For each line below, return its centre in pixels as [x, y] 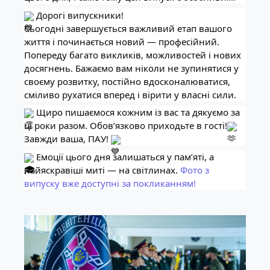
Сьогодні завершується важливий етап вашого [128, 28]
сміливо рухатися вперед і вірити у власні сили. [130, 94]
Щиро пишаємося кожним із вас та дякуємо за [137, 112]
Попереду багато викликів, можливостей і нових [133, 55]
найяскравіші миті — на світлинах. [102, 170]
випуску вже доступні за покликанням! [110, 183]
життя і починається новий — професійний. [122, 41]
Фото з [195, 170]
